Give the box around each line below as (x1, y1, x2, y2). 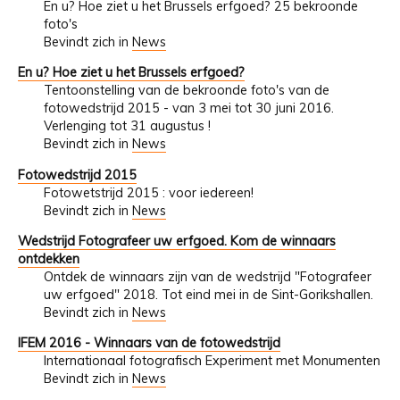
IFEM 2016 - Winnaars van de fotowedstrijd (18, 335, 280, 352)
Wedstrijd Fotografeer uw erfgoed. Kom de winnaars (18, 232, 336, 249)
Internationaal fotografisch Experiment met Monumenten (43, 353, 380, 370)
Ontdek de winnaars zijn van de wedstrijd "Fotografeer (43, 268, 371, 285)
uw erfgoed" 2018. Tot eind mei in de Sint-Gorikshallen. (43, 286, 373, 303)
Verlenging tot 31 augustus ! (43, 118, 211, 135)
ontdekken (18, 250, 79, 267)
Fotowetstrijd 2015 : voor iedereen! (43, 184, 254, 201)
